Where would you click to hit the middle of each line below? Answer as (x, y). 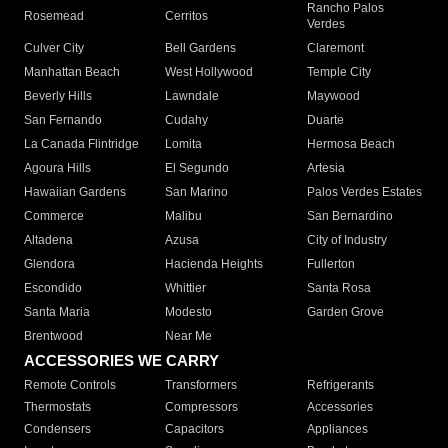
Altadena (48, 240)
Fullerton (330, 264)
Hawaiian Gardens (75, 192)
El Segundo (197, 168)
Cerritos (187, 16)
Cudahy (187, 120)
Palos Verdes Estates (364, 192)
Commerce (54, 216)
